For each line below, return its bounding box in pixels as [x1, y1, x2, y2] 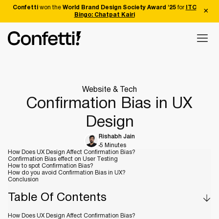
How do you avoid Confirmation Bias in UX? [8, 170, 126, 175]
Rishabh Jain [99, 134, 135, 139]
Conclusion [8, 177, 39, 182]
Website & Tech [82, 87, 137, 93]
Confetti [12, 5, 38, 10]
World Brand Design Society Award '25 [62, 5, 176, 10]
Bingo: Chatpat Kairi [74, 12, 135, 18]
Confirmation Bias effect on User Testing [8, 156, 118, 162]
